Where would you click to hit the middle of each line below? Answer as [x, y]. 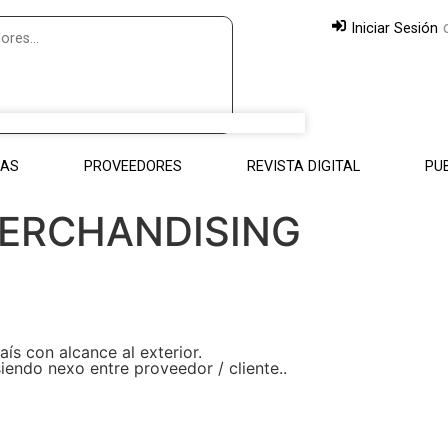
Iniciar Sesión [394, 28]
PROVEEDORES [133, 166]
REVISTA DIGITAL [303, 166]
